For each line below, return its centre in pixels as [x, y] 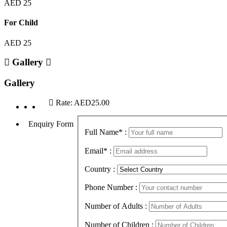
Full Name [102, 132]
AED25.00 [92, 102]
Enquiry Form [51, 124]
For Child [21, 23]
